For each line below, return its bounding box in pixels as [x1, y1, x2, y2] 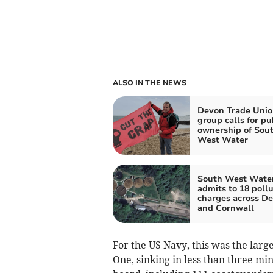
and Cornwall [197, 202, 254, 214]
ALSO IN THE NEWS [112, 77, 186, 88]
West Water [197, 133, 248, 146]
